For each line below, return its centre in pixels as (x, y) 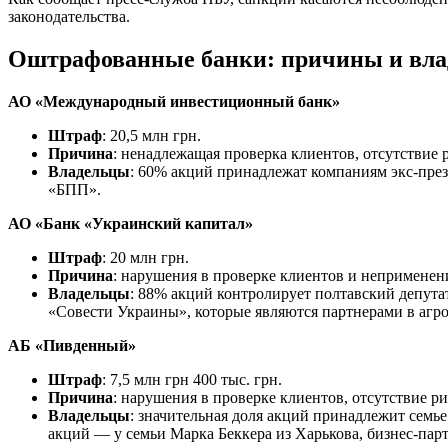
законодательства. (69, 16)
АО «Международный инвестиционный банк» (174, 101)
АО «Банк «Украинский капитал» (130, 223)
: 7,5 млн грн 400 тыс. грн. (192, 379)
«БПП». (74, 189)
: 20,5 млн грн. (151, 135)
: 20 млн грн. (145, 257)
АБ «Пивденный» (72, 345)
